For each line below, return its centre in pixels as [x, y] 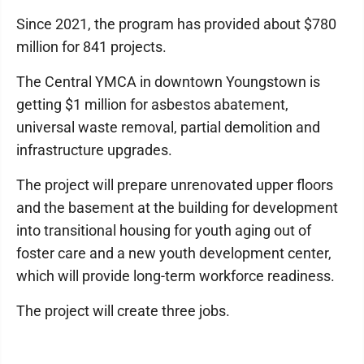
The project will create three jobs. [123, 311]
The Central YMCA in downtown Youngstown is [168, 82]
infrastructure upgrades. [94, 150]
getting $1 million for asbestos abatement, [152, 105]
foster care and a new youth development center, [174, 253]
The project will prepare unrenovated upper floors [175, 185]
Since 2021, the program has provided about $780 [176, 24]
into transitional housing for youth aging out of [164, 231]
